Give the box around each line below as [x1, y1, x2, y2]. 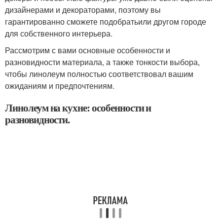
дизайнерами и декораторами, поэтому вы [5, 3, 161, 15]
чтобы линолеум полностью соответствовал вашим [5, 68, 193, 79]
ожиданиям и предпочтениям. [5, 79, 114, 91]
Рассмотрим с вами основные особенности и [5, 44, 170, 56]
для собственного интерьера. [5, 27, 112, 39]
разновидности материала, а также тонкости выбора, [5, 56, 200, 68]
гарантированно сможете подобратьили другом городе [5, 15, 206, 27]
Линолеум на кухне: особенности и [5, 100, 151, 115]
